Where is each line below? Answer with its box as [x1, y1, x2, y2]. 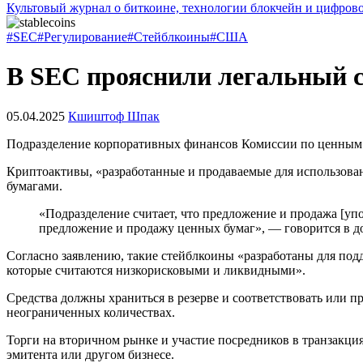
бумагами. [6, 178, 66, 193]
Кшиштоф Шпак [68, 109, 160, 123]
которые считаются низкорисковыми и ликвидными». [6, 263, 309, 277]
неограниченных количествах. [6, 305, 175, 319]
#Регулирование [37, 30, 127, 44]
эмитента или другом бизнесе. [6, 347, 174, 361]
